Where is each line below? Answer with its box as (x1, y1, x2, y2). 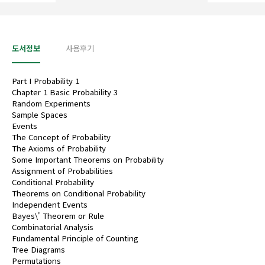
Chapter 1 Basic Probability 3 (12, 86, 118, 98)
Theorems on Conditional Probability (12, 188, 146, 199)
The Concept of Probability (12, 131, 111, 143)
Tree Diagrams (12, 244, 65, 255)
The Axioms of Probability (12, 143, 106, 154)
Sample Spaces (12, 109, 67, 120)
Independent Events (12, 199, 88, 210)
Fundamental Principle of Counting (12, 232, 138, 244)
